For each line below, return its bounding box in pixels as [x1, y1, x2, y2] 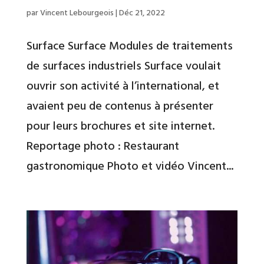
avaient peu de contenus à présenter [26, 96, 213, 114]
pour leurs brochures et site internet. [26, 116, 214, 134]
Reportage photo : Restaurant [26, 136, 179, 154]
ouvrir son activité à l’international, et [26, 76, 219, 94]
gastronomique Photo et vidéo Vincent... [26, 156, 233, 174]
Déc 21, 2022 [118, 6, 165, 19]
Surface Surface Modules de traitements [26, 36, 233, 54]
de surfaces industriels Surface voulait [26, 56, 221, 74]
